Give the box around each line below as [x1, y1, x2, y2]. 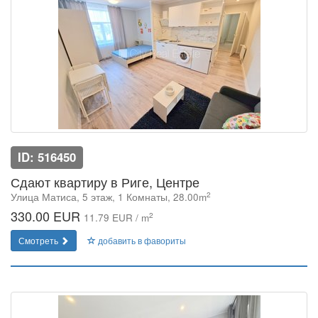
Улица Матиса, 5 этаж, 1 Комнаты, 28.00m [11, 190, 207, 204]
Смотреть [18, 234, 60, 246]
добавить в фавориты [96, 234, 186, 246]
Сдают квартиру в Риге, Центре [11, 172, 199, 191]
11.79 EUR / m [84, 211, 149, 224]
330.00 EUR [11, 207, 84, 225]
